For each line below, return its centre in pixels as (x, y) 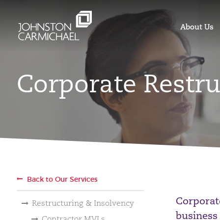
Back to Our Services (62, 179)
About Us (197, 27)
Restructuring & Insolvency (83, 203)
